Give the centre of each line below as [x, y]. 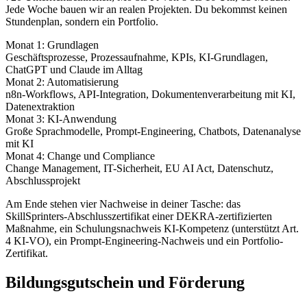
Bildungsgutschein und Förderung [125, 282]
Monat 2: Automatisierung [62, 82]
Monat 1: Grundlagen [52, 45]
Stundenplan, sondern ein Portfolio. [82, 22]
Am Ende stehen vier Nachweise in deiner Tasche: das [123, 204]
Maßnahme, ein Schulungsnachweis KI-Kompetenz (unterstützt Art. [152, 229]
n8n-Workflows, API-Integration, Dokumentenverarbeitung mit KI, [150, 95]
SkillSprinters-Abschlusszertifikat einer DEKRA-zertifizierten [139, 217]
